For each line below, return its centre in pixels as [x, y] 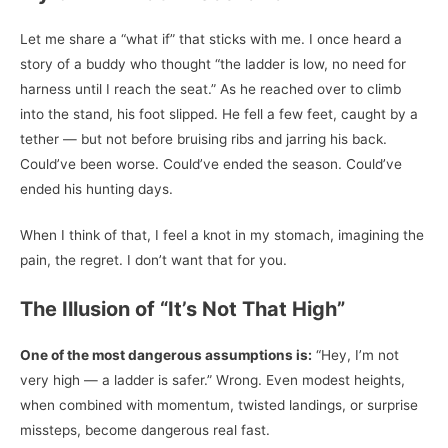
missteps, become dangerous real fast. [145, 430]
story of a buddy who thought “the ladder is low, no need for [213, 63]
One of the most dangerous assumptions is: [166, 355]
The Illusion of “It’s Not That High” [182, 309]
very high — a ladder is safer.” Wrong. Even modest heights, [212, 380]
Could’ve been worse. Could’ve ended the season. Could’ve [211, 163]
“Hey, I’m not [355, 355]
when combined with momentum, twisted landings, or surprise [219, 405]
